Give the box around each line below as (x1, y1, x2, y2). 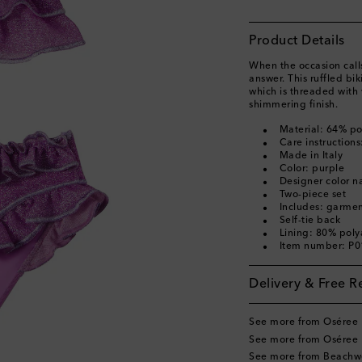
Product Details (249, 35, 345, 48)
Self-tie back (279, 216, 340, 225)
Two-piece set (279, 190, 346, 200)
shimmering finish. (249, 100, 338, 110)
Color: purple (279, 164, 344, 174)
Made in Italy (279, 151, 343, 161)
